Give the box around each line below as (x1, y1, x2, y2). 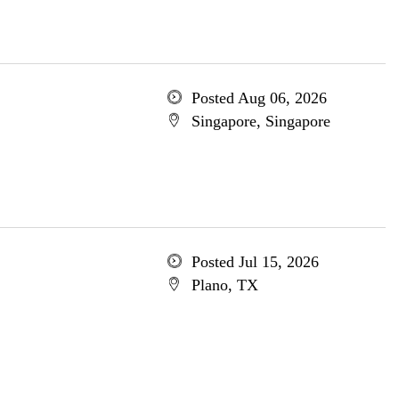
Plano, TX (191, 276, 258, 294)
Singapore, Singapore (191, 112, 330, 130)
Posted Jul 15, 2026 (191, 253, 319, 271)
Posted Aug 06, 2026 (191, 89, 327, 107)
